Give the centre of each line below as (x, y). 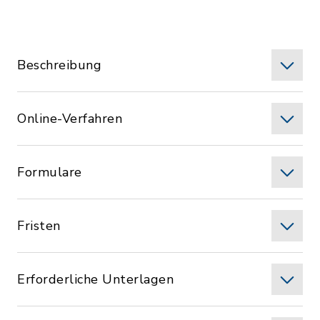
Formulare (50, 172)
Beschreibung (59, 65)
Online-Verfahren (70, 119)
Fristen (39, 226)
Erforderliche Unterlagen (95, 279)
